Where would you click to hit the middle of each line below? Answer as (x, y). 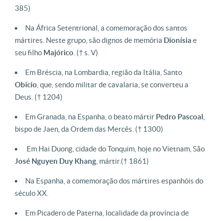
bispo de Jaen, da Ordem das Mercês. (75, 129)
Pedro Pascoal (180, 117)
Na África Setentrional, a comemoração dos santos (106, 28)
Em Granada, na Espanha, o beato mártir (91, 117)
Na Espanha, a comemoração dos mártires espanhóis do (114, 181)
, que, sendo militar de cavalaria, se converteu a (113, 85)
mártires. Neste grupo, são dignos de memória (89, 40)
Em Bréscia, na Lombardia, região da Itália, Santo (104, 72)
